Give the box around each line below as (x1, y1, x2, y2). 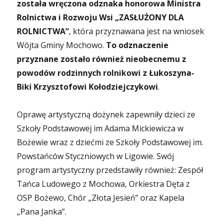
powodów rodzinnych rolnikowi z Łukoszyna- (17, 67, 195, 78)
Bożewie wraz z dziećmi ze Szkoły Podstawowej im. (17, 137, 204, 148)
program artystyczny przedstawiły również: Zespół (17, 165, 204, 175)
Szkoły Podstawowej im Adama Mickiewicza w (17, 123, 184, 134)
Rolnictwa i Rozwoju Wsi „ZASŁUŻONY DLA (17, 12, 184, 23)
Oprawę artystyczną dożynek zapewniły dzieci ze (17, 109, 196, 120)
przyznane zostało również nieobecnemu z (17, 54, 187, 64)
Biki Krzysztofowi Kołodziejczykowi (17, 81, 159, 92)
